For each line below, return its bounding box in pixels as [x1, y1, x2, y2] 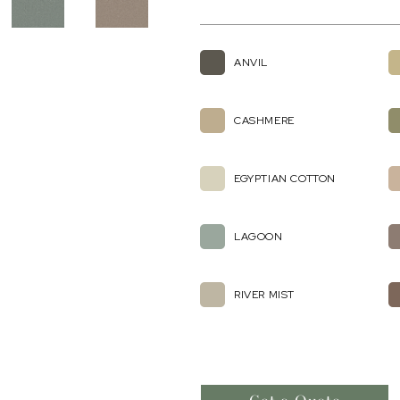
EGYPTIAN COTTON [234, 171, 336, 186]
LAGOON [234, 229, 283, 244]
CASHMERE [234, 113, 295, 128]
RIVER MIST [234, 287, 295, 302]
